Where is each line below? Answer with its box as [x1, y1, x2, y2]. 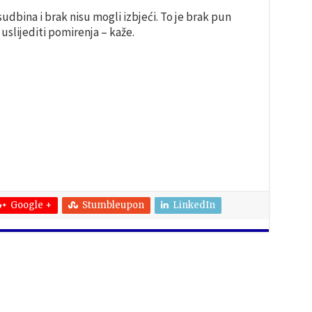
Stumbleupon [81, 199, 144, 212]
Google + [10, 199, 52, 212]
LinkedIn [172, 199, 215, 212]
